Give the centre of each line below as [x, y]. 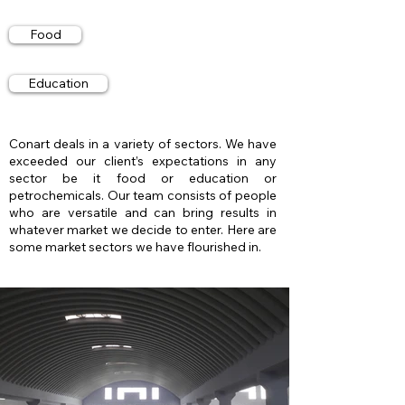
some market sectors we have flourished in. [135, 247]
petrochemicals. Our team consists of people [143, 195]
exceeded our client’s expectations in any [143, 161]
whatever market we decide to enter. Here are [143, 230]
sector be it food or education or [143, 178]
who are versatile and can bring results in [143, 212]
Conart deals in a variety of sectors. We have [143, 144]
